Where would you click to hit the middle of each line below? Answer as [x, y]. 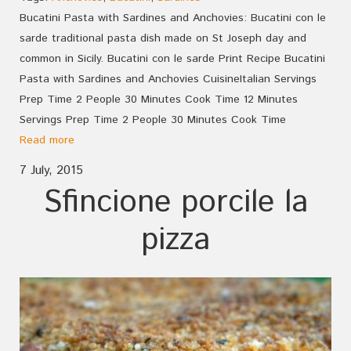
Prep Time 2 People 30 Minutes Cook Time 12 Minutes [159, 99]
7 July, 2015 [51, 170]
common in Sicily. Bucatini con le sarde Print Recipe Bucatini [172, 58]
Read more [47, 140]
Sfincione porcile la [175, 202]
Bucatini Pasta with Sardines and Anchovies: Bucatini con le [173, 18]
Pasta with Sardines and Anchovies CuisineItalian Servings [168, 79]
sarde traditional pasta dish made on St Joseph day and [163, 38]
